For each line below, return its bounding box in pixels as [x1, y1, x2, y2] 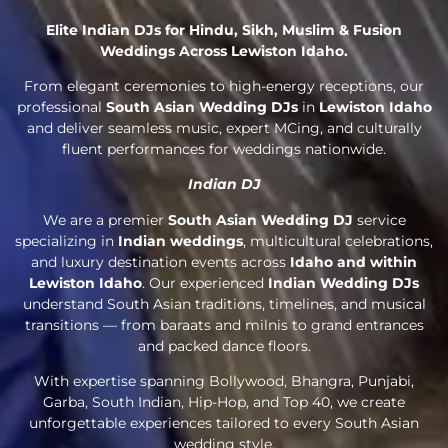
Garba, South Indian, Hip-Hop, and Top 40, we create [43, 393, 405, 412]
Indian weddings [118, 231, 243, 250]
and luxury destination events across [31, 252, 290, 271]
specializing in [15, 231, 118, 250]
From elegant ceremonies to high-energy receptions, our [24, 77, 424, 96]
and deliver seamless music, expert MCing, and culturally [26, 119, 422, 138]
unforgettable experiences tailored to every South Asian [29, 414, 419, 433]
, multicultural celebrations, [243, 231, 433, 250]
